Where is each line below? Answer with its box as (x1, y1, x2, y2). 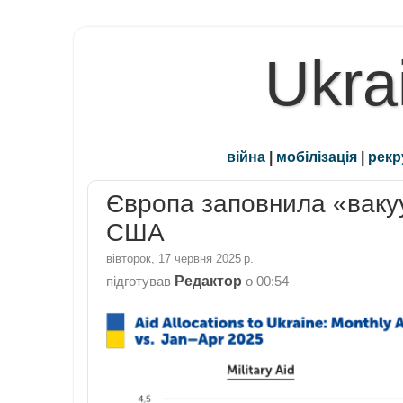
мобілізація (276, 148, 357, 166)
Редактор (175, 272, 242, 289)
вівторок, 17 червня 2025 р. (106, 251, 254, 265)
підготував (106, 273, 175, 289)
